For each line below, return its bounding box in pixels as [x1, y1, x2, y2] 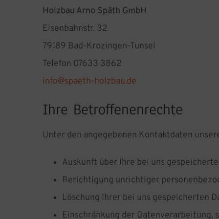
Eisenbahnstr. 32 [43, 23, 108, 35]
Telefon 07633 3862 [43, 58, 122, 70]
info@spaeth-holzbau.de [43, 76, 136, 88]
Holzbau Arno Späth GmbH [43, 5, 147, 17]
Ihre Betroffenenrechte [43, 99, 183, 120]
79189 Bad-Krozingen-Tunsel [43, 41, 155, 52]
